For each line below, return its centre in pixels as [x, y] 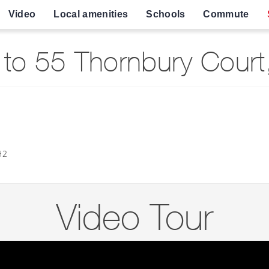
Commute [226, 14]
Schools [166, 14]
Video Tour [134, 220]
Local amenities [91, 14]
